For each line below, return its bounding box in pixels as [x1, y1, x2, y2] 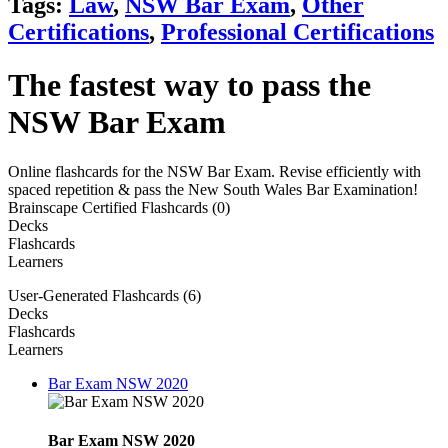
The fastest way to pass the [8, 67, 371, 104]
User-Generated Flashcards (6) [8, 286, 201, 304]
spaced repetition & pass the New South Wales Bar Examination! [8, 180, 418, 198]
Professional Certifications [161, 18, 434, 45]
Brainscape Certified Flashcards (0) [8, 198, 230, 216]
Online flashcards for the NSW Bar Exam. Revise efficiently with [8, 162, 421, 180]
